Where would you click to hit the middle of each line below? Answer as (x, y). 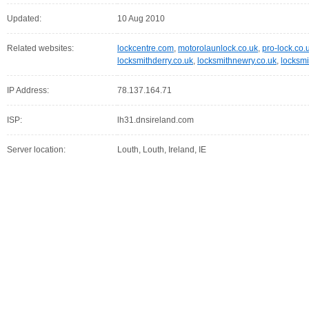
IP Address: (28, 90)
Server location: (36, 150)
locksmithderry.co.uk (155, 61)
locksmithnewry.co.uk (237, 61)
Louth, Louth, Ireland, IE (162, 150)
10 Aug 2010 (141, 19)
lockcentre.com (146, 48)
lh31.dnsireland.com (156, 120)
